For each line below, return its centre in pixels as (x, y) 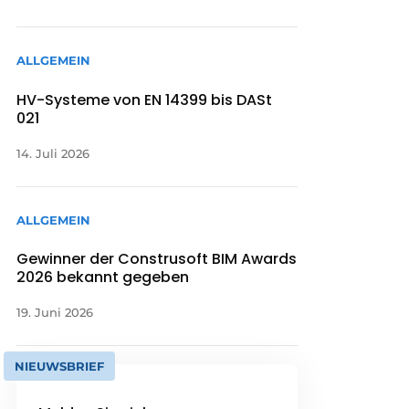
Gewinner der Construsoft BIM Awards (157, 258)
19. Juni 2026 (55, 312)
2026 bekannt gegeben (103, 277)
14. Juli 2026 (53, 153)
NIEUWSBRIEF (60, 366)
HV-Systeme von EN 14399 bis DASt (145, 100)
